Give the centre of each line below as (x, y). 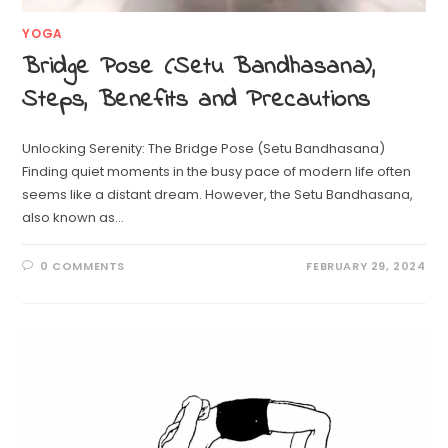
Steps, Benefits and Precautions (197, 100)
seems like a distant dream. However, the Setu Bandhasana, (218, 194)
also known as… (73, 217)
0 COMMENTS (83, 265)
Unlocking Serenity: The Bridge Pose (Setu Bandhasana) (204, 148)
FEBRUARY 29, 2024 (366, 265)
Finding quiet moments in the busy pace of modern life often (217, 171)
